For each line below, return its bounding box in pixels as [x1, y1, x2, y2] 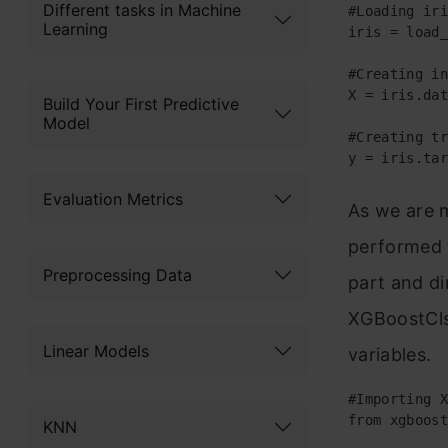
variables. [348, 344, 432, 365]
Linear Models [43, 340, 149, 361]
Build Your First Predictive [43, 94, 239, 114]
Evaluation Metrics [43, 188, 183, 209]
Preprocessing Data [43, 264, 192, 285]
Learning [43, 19, 108, 39]
